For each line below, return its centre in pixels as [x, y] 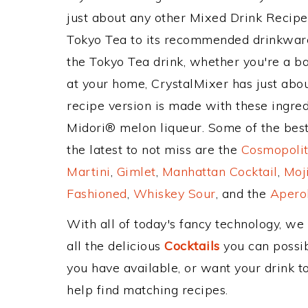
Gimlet [136, 172]
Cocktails [192, 246]
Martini [89, 172]
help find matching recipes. [147, 290]
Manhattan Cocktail [220, 172]
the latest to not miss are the [154, 150]
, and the [243, 194]
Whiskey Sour [174, 194]
